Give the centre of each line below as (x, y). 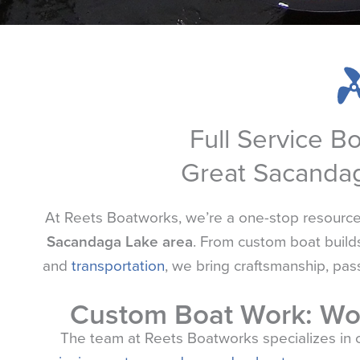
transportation (118, 265)
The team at (102, 338)
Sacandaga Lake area (119, 241)
